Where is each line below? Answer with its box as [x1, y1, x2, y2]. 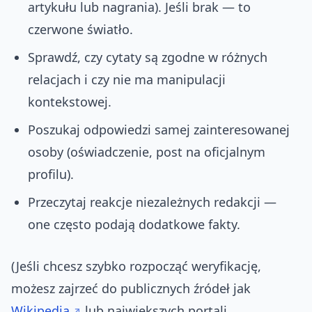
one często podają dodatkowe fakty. [28, 216, 240, 233]
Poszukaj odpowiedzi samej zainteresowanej [28, 121, 290, 139]
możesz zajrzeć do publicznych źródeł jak [11, 280, 251, 297]
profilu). [28, 166, 74, 183]
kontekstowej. [28, 93, 111, 111]
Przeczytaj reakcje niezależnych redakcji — [28, 194, 276, 211]
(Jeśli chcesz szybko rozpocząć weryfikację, [11, 258, 261, 275]
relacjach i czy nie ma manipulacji [28, 71, 226, 88]
